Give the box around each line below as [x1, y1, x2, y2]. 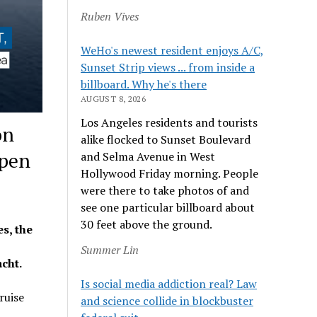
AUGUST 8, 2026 [81, 93, 146, 104]
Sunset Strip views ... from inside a [81, 59, 255, 75]
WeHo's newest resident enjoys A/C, [81, 42, 265, 58]
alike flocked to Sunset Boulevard [81, 131, 251, 147]
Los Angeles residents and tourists [81, 114, 258, 130]
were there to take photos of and [81, 182, 250, 198]
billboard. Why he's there [81, 76, 207, 92]
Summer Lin [81, 241, 139, 258]
